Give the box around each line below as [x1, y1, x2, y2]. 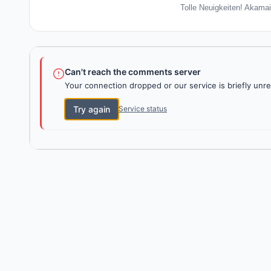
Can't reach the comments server [65, 66, 201, 77]
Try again [73, 103, 110, 114]
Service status [119, 104, 167, 114]
